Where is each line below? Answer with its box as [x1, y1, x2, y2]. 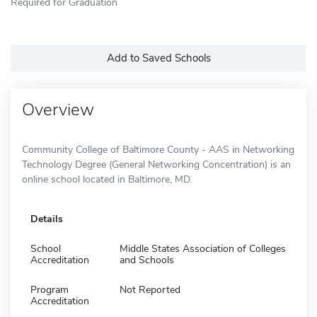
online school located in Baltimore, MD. [22, 172, 192, 186]
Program [30, 282, 69, 296]
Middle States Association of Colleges [120, 241, 286, 255]
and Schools [120, 253, 174, 267]
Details [30, 212, 63, 226]
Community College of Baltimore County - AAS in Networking [22, 142, 294, 156]
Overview [22, 98, 94, 121]
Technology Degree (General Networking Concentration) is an [22, 157, 291, 171]
